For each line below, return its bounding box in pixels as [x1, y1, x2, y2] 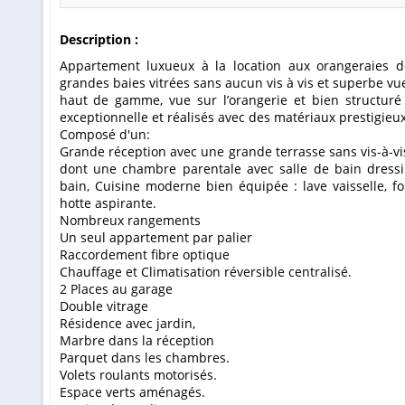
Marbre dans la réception [59, 332, 214, 350]
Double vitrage [59, 297, 148, 316]
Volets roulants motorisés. [59, 366, 217, 384]
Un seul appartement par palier [59, 229, 252, 247]
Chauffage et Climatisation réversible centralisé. [59, 263, 352, 281]
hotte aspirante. [59, 194, 156, 212]
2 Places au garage [59, 280, 173, 298]
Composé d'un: [59, 126, 150, 144]
